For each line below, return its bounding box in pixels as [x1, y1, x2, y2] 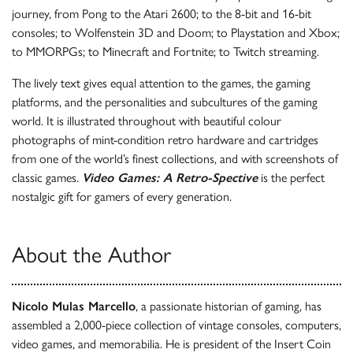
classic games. [12, 170, 82, 186]
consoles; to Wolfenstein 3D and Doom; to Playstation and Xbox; [12, 25, 340, 41]
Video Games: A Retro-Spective [82, 170, 258, 186]
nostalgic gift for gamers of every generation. [12, 189, 232, 205]
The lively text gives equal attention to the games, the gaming [12, 76, 310, 91]
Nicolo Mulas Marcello [12, 299, 136, 314]
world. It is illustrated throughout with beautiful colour [12, 113, 281, 129]
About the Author [12, 241, 171, 269]
